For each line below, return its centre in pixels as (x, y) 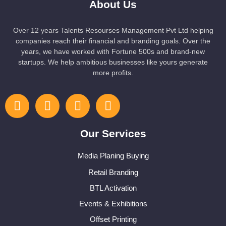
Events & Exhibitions (113, 204)
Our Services (113, 134)
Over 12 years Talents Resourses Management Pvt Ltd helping (113, 31)
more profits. (113, 73)
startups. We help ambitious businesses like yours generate (113, 62)
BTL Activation (113, 188)
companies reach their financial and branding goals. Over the (113, 41)
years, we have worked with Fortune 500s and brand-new (113, 52)
